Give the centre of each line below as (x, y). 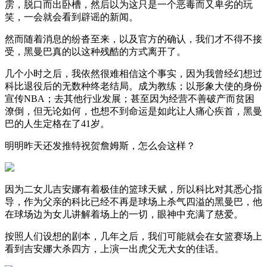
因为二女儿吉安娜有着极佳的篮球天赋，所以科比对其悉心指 (133, 189)
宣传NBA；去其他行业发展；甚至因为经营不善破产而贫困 (130, 98)
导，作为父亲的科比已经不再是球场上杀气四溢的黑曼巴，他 (133, 201)
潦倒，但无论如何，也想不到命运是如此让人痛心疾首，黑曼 (133, 111)
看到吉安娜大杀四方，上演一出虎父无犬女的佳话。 (114, 249)
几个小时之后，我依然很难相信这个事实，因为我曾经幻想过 (133, 73)
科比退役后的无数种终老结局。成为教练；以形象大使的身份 (133, 86)
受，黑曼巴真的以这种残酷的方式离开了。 (95, 51)
